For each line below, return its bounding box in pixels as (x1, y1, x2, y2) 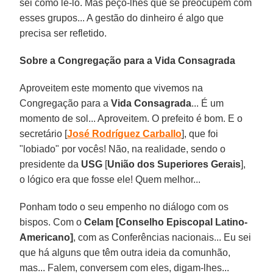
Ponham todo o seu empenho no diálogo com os (19, 201, 229, 212)
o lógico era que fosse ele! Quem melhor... (19, 174, 201, 185)
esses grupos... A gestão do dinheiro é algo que (19, 12, 224, 23)
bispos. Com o (19, 216, 85, 227)
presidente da (19, 158, 82, 169)
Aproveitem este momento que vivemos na (19, 82, 204, 93)
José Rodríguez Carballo (67, 128, 182, 139)
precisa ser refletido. (19, 27, 107, 38)
